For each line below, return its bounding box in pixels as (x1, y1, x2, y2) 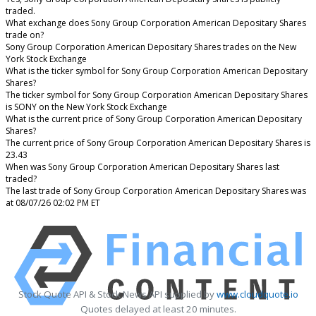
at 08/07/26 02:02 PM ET (6, 197, 100, 209)
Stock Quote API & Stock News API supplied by (18, 287, 217, 300)
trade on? (6, 29, 44, 42)
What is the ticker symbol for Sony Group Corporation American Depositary (6, 65, 308, 78)
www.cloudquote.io (216, 287, 298, 300)
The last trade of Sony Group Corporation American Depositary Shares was (6, 185, 306, 197)
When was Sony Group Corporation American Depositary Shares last (6, 161, 279, 174)
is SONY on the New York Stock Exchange (6, 101, 167, 114)
